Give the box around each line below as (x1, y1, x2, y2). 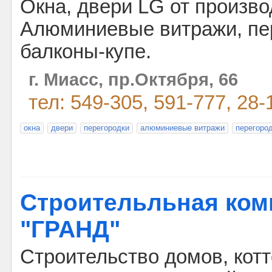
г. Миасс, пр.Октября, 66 (29, 69, 238, 89)
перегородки (84, 123, 129, 132)
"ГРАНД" (20, 216, 120, 242)
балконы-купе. (20, 41, 151, 63)
